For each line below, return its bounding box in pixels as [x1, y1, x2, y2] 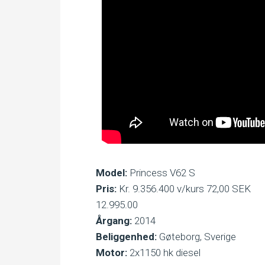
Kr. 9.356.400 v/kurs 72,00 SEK [117, 183, 251, 195]
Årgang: [96, 215, 132, 227]
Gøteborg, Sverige [157, 231, 236, 243]
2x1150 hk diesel [127, 247, 201, 258]
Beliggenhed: [96, 231, 157, 243]
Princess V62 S [127, 167, 195, 179]
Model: [96, 167, 127, 179]
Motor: [96, 247, 127, 258]
